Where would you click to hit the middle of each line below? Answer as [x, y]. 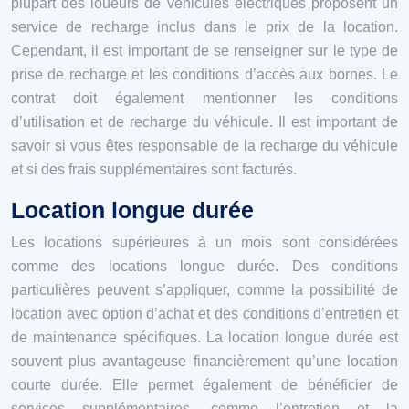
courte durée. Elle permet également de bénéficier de [204, 384]
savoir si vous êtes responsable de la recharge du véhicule [204, 145]
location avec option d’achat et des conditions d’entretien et [204, 313]
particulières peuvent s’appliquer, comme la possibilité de [204, 289]
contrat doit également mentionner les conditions [204, 98]
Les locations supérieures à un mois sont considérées [204, 242]
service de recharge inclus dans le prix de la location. [204, 26]
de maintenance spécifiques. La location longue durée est [204, 337]
